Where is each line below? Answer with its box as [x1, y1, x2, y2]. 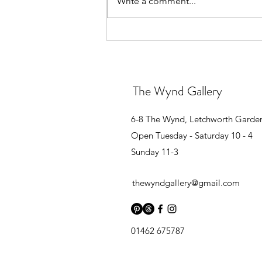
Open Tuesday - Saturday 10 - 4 [131, 130, 253, 142]
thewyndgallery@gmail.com [132, 177, 240, 189]
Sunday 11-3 [131, 146, 178, 158]
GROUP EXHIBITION [121, 5, 219, 21]
